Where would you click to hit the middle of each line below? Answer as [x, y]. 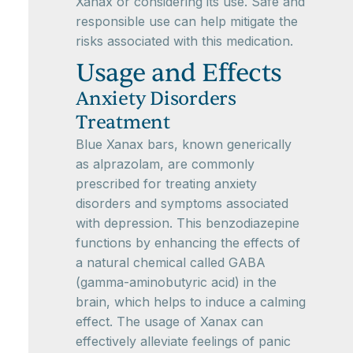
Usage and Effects [179, 73]
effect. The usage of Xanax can [169, 321]
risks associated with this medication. [184, 41]
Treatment [123, 123]
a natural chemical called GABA [171, 262]
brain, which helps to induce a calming [191, 302]
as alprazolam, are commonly [165, 164]
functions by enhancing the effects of [188, 243]
